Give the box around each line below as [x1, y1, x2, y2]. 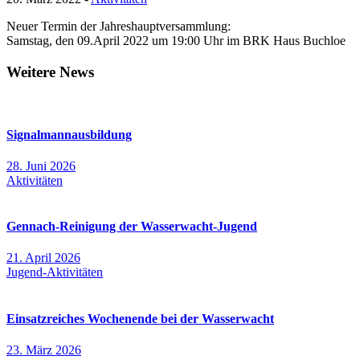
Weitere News [6, 63, 94, 80]
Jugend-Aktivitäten [6, 265, 103, 280]
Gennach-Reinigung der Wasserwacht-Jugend [6, 219, 257, 234]
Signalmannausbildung [6, 127, 132, 141]
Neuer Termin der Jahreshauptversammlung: [6, 18, 231, 33]
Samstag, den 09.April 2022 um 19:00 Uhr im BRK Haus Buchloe [6, 33, 346, 47]
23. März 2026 [6, 342, 81, 357]
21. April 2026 [6, 251, 80, 265]
